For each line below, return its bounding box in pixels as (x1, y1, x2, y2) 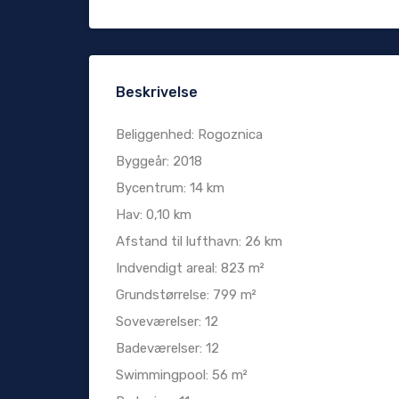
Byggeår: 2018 (116, 153, 202, 170)
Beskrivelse (116, 84, 198, 102)
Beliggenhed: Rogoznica (116, 126, 263, 143)
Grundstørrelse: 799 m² (116, 287, 256, 304)
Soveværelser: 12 (116, 313, 218, 330)
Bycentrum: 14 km (116, 180, 224, 197)
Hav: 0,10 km (116, 207, 191, 224)
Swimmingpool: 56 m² (116, 367, 248, 384)
